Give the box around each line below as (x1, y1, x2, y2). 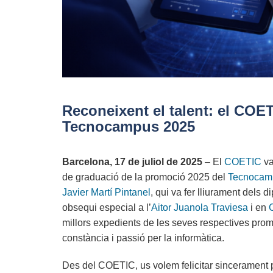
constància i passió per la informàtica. (62, 232, 224, 243)
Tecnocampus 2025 (62, 118, 195, 135)
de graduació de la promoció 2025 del (62, 171, 228, 182)
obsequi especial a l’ (62, 202, 151, 213)
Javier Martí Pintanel (62, 186, 151, 197)
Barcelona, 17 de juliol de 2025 (62, 156, 202, 167)
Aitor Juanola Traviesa (151, 202, 248, 213)
